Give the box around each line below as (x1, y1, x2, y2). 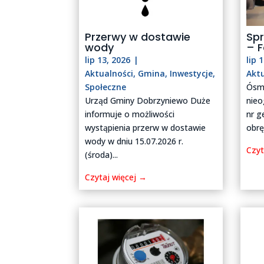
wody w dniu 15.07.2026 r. (85, 135, 184, 147)
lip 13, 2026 (85, 54, 131, 65)
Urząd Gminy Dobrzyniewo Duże (85, 94, 211, 106)
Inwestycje (170, 67, 213, 79)
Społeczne (85, 81, 127, 93)
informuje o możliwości (85, 108, 175, 120)
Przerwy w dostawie (85, 29, 191, 44)
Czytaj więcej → (85, 171, 147, 183)
